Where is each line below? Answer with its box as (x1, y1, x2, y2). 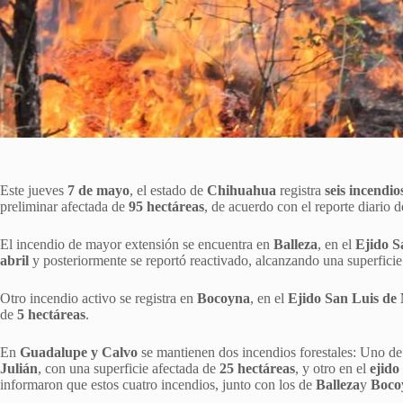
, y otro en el (295, 360, 370, 376)
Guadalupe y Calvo (20, 344, 138, 360)
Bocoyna (197, 290, 250, 306)
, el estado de (130, 182, 207, 198)
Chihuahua (207, 182, 276, 198)
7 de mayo (67, 182, 130, 198)
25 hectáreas (219, 360, 295, 376)
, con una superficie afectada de (38, 360, 219, 376)
